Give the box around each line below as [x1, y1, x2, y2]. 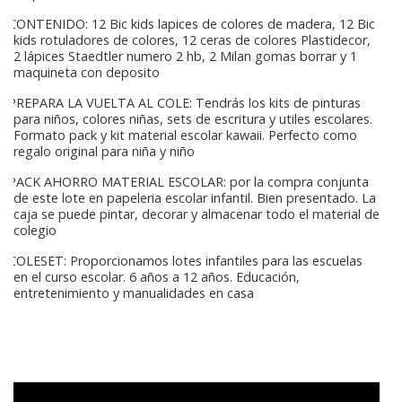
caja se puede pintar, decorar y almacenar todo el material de [13, 205, 380, 223]
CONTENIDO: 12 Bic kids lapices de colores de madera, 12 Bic [4, 15, 375, 33]
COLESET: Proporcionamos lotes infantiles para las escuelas [4, 252, 363, 270]
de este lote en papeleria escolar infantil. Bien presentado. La [13, 189, 376, 207]
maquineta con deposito [13, 64, 160, 82]
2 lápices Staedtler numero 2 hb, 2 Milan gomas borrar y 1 [13, 48, 357, 66]
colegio [13, 222, 57, 240]
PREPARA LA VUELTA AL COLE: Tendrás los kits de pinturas [4, 94, 361, 112]
